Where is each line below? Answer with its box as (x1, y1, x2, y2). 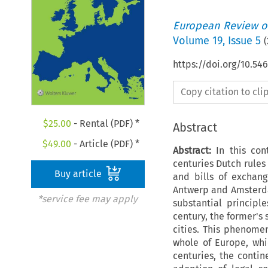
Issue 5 (227, 33, 261, 47)
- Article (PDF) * (71, 138, 140, 150)
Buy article (54, 168, 105, 180)
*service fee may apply (37, 193, 138, 205)
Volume (172, 33, 212, 47)
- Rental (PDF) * (71, 118, 139, 130)
